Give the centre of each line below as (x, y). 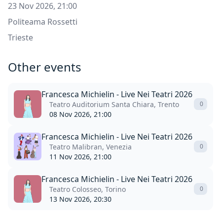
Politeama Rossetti (43, 21)
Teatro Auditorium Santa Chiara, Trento (114, 104)
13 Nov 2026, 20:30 (80, 199)
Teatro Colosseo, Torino (88, 189)
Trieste (20, 37)
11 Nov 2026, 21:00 (80, 156)
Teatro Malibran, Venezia (91, 147)
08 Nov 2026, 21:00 (80, 114)
